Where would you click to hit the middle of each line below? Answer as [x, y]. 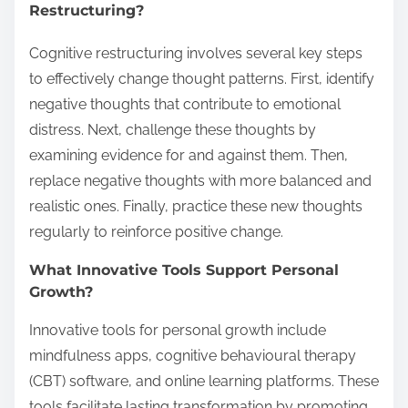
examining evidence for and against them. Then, [189, 156]
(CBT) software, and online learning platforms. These [204, 382]
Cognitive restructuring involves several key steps [196, 54]
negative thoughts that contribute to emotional [185, 105]
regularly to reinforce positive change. [156, 232]
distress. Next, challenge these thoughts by [173, 130]
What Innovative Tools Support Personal [184, 270]
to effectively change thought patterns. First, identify [202, 79]
